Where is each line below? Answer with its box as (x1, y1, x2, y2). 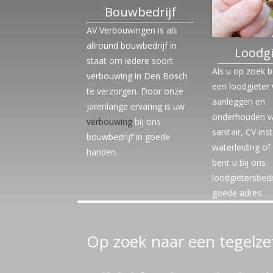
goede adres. (212, 186, 264, 199)
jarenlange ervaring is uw (87, 101, 185, 112)
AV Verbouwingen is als (87, 24, 177, 36)
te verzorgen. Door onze (87, 85, 183, 97)
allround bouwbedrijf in (87, 40, 177, 51)
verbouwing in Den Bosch (87, 70, 188, 82)
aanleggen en (212, 95, 266, 107)
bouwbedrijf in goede (87, 131, 170, 143)
